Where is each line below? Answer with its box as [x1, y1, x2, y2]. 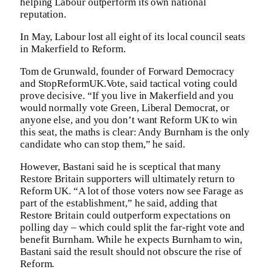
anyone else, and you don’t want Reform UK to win [20, 114, 237, 126]
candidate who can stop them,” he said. [20, 138, 185, 151]
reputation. [20, 8, 67, 21]
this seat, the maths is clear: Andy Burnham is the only [20, 126, 250, 138]
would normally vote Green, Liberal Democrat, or [20, 102, 230, 114]
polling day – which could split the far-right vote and [20, 222, 245, 234]
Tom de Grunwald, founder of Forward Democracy [20, 66, 235, 78]
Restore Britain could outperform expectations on [20, 209, 231, 222]
